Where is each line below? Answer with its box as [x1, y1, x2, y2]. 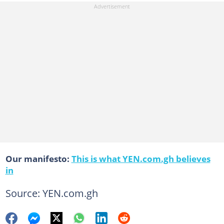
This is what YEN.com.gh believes [71, 152, 210, 164]
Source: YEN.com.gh [5, 185, 98, 200]
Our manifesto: [5, 152, 69, 164]
